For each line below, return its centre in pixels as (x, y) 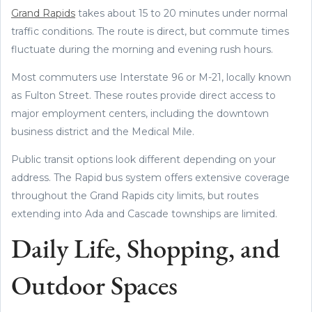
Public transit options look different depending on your (143, 159)
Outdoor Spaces (94, 288)
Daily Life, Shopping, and (146, 251)
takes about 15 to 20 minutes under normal (181, 13)
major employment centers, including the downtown (140, 113)
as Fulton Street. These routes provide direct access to (143, 95)
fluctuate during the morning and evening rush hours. (142, 49)
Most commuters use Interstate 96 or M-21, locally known (151, 77)
